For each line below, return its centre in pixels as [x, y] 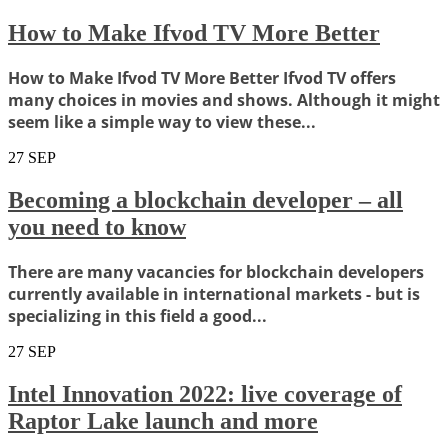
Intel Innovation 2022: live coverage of [205, 393]
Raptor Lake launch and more [163, 420]
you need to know [97, 227]
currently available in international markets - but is [214, 293]
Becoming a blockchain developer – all [205, 200]
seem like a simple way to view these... [162, 122]
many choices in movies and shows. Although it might [224, 100]
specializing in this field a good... [137, 315]
